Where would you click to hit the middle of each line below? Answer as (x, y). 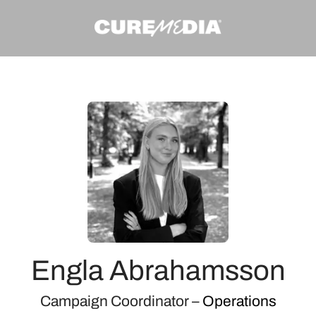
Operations (239, 301)
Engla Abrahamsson (158, 271)
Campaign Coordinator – (121, 301)
